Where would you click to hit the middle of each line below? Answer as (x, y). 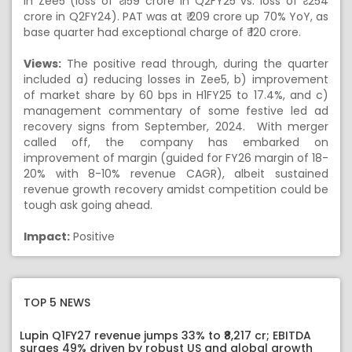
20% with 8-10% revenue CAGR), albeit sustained (176, 174)
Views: (42, 64)
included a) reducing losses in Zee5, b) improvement (176, 79)
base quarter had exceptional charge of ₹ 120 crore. (162, 32)
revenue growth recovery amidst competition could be (176, 189)
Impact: (47, 236)
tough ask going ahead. (88, 205)
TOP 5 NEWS (57, 303)
